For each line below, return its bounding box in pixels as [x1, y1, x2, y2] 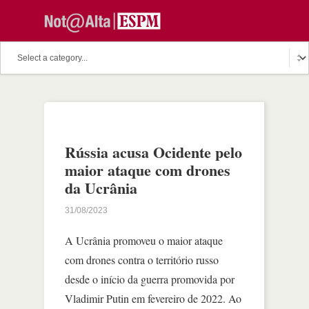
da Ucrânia [65, 177, 137, 199]
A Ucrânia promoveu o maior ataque [65, 233, 223, 248]
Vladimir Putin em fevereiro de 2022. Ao [65, 291, 241, 306]
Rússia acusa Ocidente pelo [65, 141, 242, 163]
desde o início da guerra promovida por [65, 272, 235, 286]
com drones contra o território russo [65, 252, 219, 267]
